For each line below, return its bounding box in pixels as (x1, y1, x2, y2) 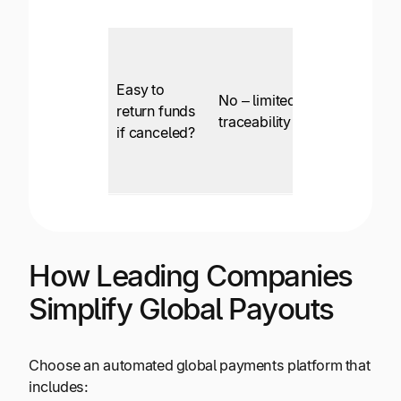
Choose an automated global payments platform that (29, 356, 371, 375)
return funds (116, 102, 196, 121)
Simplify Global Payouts (29, 291, 334, 328)
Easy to (116, 81, 165, 99)
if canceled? (116, 124, 196, 142)
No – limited (218, 91, 297, 110)
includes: (29, 378, 89, 397)
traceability (218, 113, 292, 132)
